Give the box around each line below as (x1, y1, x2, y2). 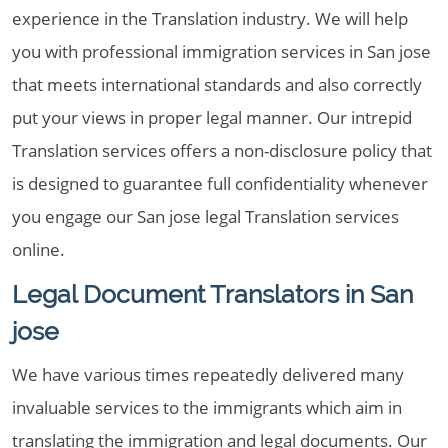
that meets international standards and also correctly (12, 73, 422, 96)
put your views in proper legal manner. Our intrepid (12, 106, 412, 129)
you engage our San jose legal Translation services (12, 205, 399, 228)
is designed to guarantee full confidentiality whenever (12, 172, 428, 195)
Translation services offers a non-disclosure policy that (12, 139, 432, 162)
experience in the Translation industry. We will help (12, 7, 408, 30)
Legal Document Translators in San (12, 279, 413, 309)
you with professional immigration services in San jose (12, 40, 431, 63)
